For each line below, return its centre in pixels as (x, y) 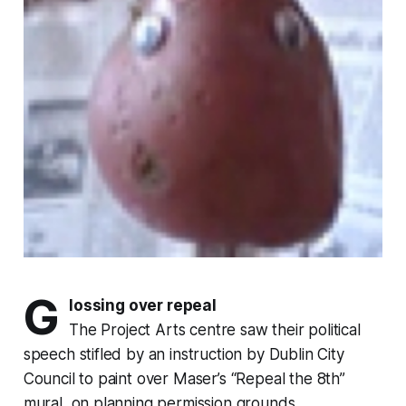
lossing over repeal (143, 306)
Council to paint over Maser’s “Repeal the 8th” (184, 379)
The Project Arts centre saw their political (215, 330)
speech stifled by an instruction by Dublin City (184, 355)
